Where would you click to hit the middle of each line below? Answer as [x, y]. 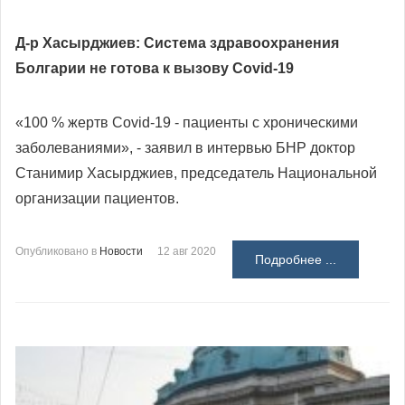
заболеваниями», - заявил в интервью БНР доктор [185, 148]
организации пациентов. [97, 199]
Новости [121, 252]
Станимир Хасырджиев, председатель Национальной [196, 174]
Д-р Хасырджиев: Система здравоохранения [177, 43]
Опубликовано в [56, 252]
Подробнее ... [296, 260]
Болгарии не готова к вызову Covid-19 [155, 69]
